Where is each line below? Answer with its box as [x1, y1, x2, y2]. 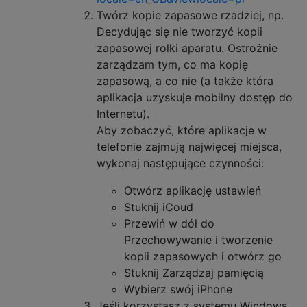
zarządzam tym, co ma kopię [97, 57, 248, 71]
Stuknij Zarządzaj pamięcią [124, 265, 264, 280]
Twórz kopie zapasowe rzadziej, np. [97, 8, 284, 22]
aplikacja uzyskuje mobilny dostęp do [97, 90, 293, 104]
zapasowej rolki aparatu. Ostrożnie [97, 40, 278, 55]
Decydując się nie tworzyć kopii [97, 24, 262, 38]
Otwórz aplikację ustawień [124, 183, 261, 197]
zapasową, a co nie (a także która [97, 73, 273, 88]
